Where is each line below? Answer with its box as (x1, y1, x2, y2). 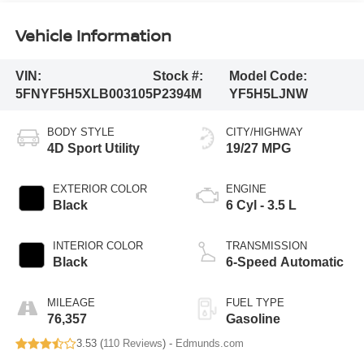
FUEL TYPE (226, 297, 284, 310)
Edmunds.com (175, 337, 244, 350)
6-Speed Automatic (226, 255, 344, 270)
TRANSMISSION (226, 240, 307, 253)
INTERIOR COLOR (52, 240, 143, 253)
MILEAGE (46, 297, 95, 310)
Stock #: (152, 68, 203, 83)
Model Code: (228, 68, 307, 83)
